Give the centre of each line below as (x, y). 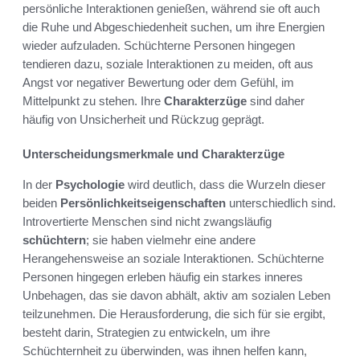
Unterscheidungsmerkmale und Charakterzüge (153, 153)
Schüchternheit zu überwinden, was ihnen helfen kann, (165, 350)
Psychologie (90, 184)
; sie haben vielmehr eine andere (171, 239)
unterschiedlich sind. (281, 202)
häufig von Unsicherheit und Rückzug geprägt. (143, 119)
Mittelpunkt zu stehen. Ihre (93, 100)
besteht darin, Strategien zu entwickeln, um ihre (146, 332)
